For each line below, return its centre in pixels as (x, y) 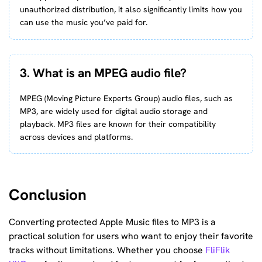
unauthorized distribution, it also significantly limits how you (131, 10)
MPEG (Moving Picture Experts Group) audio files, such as (126, 98)
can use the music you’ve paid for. (83, 23)
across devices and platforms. (76, 137)
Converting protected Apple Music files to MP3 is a (112, 222)
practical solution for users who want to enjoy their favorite (131, 236)
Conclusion (48, 194)
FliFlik (218, 250)
